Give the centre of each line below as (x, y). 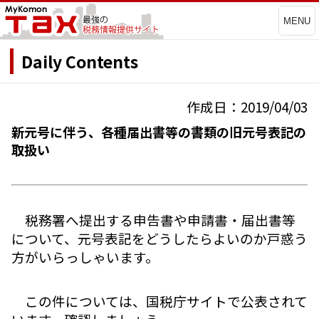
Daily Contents (80, 61)
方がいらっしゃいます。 (85, 257)
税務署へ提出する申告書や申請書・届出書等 (153, 220)
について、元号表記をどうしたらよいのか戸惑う (159, 239)
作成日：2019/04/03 (247, 107)
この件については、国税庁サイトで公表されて (159, 300)
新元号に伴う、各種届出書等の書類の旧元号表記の (159, 132)
